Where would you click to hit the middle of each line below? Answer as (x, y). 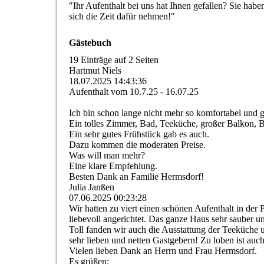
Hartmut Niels (95, 71)
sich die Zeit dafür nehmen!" (122, 16)
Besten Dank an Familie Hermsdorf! (136, 177)
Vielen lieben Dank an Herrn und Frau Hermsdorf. (163, 251)
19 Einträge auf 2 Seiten (114, 60)
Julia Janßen (92, 187)
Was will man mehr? (107, 156)
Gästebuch (90, 43)
